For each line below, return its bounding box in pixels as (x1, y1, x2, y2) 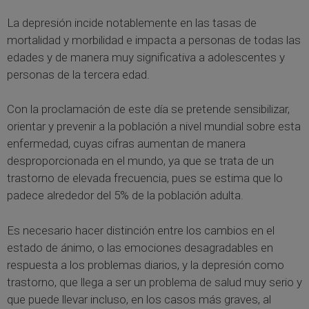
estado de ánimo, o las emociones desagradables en (7, 240, 273, 255)
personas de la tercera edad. (7, 67, 150, 81)
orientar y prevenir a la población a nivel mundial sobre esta (7, 119, 301, 134)
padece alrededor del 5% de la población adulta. (7, 188, 243, 203)
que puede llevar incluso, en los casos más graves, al (7, 292, 271, 306)
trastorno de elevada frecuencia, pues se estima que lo (7, 171, 283, 186)
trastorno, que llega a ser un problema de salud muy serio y (7, 275, 302, 289)
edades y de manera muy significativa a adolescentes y (7, 50, 285, 64)
